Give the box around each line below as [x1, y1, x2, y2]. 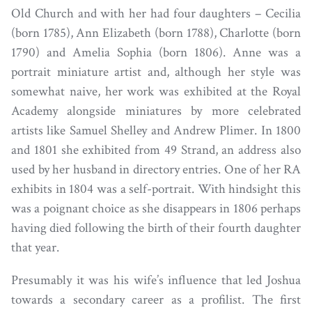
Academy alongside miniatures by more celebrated [11, 102, 301, 120]
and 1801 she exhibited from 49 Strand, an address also [11, 141, 301, 159]
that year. [11, 238, 59, 256]
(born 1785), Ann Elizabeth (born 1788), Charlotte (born [11, 24, 301, 42]
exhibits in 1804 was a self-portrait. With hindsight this [11, 180, 301, 198]
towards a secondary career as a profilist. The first [11, 290, 301, 309]
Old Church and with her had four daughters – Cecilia [11, 4, 301, 22]
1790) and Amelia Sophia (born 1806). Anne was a [11, 43, 301, 61]
